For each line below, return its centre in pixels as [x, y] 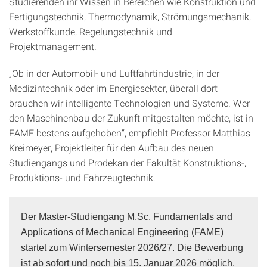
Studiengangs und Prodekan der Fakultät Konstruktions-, [128, 162]
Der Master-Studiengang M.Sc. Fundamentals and [127, 217]
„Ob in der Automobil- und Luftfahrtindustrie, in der [114, 73]
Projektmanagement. [53, 46]
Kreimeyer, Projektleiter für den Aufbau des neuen [111, 148]
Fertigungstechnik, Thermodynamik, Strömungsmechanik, [130, 16]
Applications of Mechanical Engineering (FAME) [122, 232]
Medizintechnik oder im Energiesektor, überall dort [113, 88]
